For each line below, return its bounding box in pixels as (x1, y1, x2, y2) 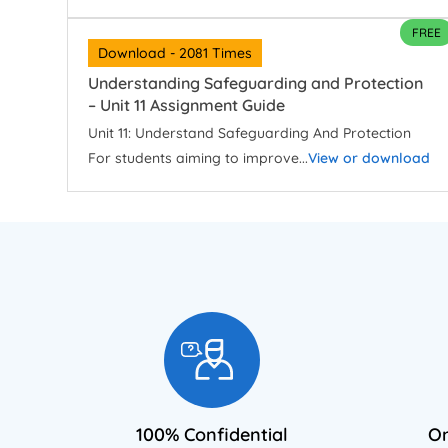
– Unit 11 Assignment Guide (88, 95, 286, 116)
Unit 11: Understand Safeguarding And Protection (88, 124, 412, 143)
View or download (308, 149, 431, 168)
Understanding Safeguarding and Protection (88, 73, 424, 94)
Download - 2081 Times (98, 44, 253, 63)
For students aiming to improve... (88, 149, 309, 168)
